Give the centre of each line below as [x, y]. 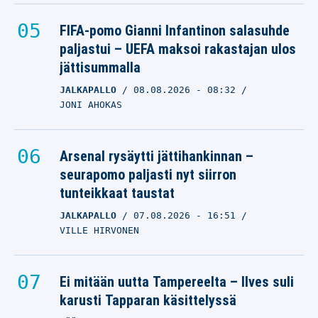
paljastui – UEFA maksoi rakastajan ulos [178, 49]
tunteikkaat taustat [117, 193]
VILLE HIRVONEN [99, 230]
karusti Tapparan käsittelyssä [148, 300]
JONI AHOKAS [91, 105]
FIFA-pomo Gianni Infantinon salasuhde [175, 31]
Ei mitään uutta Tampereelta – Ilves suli [177, 282]
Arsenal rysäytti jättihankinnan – [157, 156]
